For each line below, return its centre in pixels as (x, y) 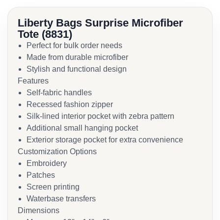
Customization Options (57, 151)
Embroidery (47, 163)
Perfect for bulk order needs (74, 45)
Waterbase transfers (61, 199)
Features (33, 81)
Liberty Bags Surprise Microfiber (100, 23)
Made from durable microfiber (77, 57)
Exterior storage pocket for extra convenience (105, 140)
